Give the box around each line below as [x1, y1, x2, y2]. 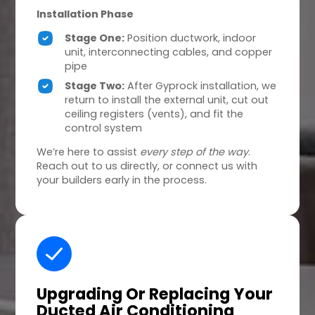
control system [65, 121, 143, 136]
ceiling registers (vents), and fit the [65, 107, 244, 122]
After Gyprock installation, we [124, 79, 277, 94]
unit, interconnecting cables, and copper [65, 45, 273, 60]
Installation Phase [37, 7, 134, 22]
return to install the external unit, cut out [65, 93, 269, 108]
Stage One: [65, 31, 125, 46]
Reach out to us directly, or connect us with [37, 159, 258, 174]
